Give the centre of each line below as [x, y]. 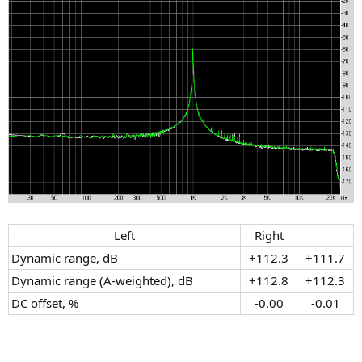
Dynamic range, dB [65, 258]
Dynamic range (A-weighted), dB [102, 281]
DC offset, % [45, 303]
